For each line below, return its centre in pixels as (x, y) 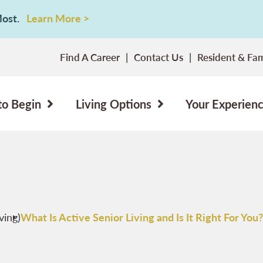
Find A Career (90, 57)
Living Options (113, 104)
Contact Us (159, 57)
